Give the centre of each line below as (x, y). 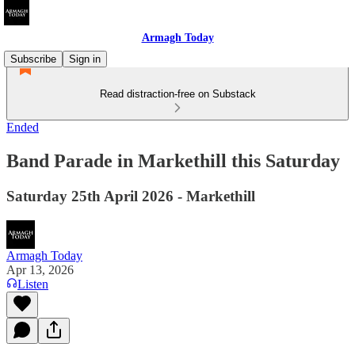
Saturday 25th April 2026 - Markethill (131, 196)
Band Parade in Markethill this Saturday (173, 160)
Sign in (85, 59)
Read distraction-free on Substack (177, 94)
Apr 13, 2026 (40, 269)
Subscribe (33, 59)
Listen (33, 284)
